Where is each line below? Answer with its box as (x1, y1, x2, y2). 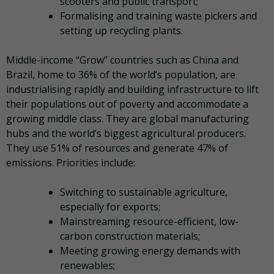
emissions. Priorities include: (6, 155, 135, 169)
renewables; (60, 258, 115, 272)
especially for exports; (60, 199, 160, 213)
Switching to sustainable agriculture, (60, 185, 228, 199)
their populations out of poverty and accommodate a (6, 97, 248, 111)
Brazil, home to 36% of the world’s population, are (6, 67, 235, 81)
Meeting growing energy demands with (60, 243, 240, 257)
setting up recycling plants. (60, 23, 183, 37)
